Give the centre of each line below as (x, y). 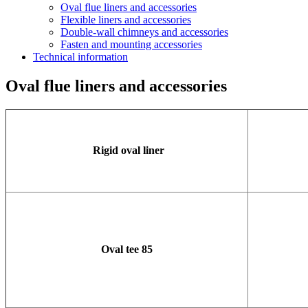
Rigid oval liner (127, 150)
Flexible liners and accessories (126, 20)
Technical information (80, 57)
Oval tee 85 (127, 249)
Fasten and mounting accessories (131, 44)
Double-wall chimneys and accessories (144, 32)
